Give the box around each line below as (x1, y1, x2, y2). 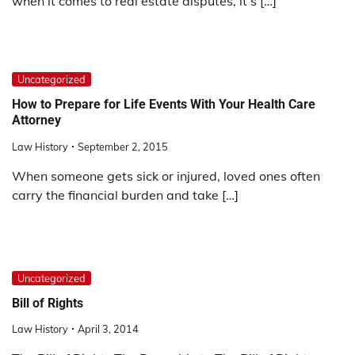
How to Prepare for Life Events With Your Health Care (12, 97, 315, 113)
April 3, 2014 (78, 323, 139, 336)
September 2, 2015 (78, 139, 168, 153)
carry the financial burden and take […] (12, 186, 239, 203)
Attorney (12, 113, 61, 128)
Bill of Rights (12, 295, 83, 311)
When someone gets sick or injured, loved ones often (12, 167, 320, 184)
